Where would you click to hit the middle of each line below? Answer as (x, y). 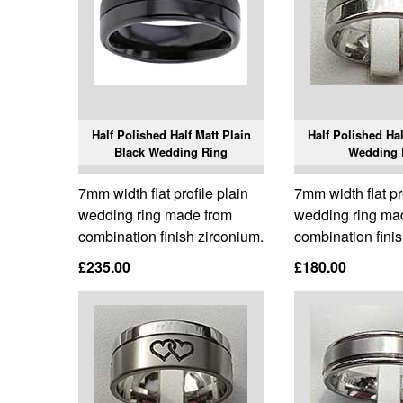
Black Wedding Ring (171, 152)
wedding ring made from (155, 215)
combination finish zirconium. (171, 237)
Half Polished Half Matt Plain (171, 135)
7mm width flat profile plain (163, 193)
